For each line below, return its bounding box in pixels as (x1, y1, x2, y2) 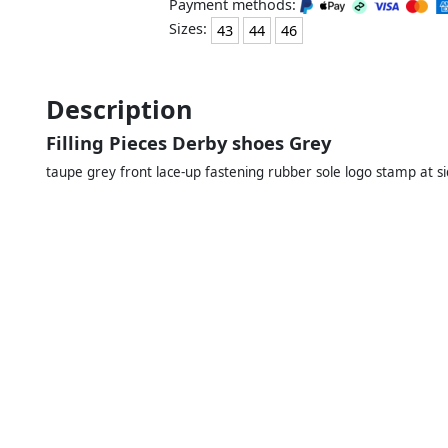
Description (46, 91, 193, 126)
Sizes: (168, 19, 211, 39)
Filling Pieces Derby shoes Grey (46, 129, 331, 155)
